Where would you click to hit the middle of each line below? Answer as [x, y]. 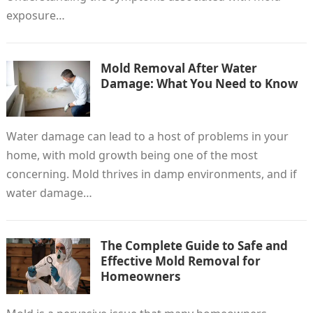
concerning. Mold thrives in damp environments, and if [151, 174]
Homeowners [140, 276]
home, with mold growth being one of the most [132, 155]
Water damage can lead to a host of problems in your [147, 136]
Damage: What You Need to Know [199, 83]
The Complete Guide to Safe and [194, 246]
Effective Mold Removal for [180, 261]
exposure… [35, 15]
